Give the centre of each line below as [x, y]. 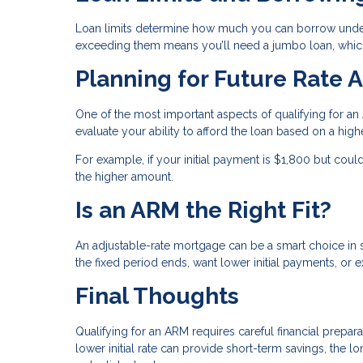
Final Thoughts [157, 296]
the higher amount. [124, 177]
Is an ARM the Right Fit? [203, 211]
